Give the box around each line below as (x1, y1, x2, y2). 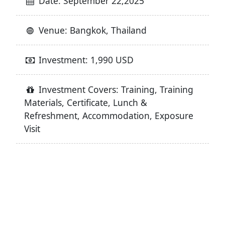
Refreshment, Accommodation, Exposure (24, 109, 193, 122)
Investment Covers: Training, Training (36, 83, 194, 95)
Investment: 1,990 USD (36, 53, 134, 66)
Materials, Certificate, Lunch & (24, 96, 147, 108)
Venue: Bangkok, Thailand (36, 24, 147, 36)
